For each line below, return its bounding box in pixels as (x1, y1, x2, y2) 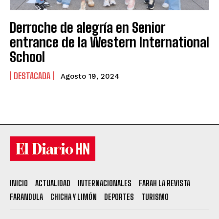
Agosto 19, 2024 (61, 72, 119, 81)
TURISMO (141, 192, 169, 202)
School (10, 48, 45, 66)
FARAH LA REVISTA (139, 178, 190, 188)
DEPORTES (104, 192, 134, 202)
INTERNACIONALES (78, 178, 131, 188)
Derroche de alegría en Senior (10, 19, 165, 36)
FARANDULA (10, 192, 43, 202)
